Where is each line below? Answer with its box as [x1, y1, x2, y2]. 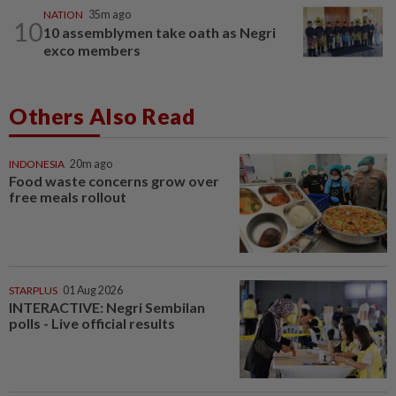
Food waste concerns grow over [9, 171, 219, 189]
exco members [43, 41, 141, 58]
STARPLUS [9, 283, 57, 297]
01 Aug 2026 [63, 283, 123, 297]
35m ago [88, 7, 131, 21]
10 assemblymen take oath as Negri [43, 23, 276, 41]
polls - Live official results [9, 314, 175, 331]
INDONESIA [9, 156, 65, 171]
